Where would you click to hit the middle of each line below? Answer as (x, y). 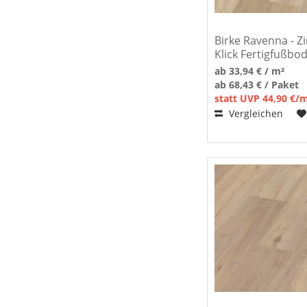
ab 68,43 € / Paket (257, 84)
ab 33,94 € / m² (250, 71)
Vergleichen (255, 113)
